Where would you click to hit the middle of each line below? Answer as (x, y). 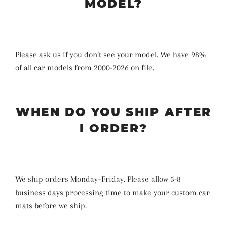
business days (40, 192)
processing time (94, 192)
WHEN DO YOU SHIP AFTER (113, 112)
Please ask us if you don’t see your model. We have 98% (110, 55)
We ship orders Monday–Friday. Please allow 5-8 (98, 179)
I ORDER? (113, 128)
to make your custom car (167, 192)
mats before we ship (50, 205)
